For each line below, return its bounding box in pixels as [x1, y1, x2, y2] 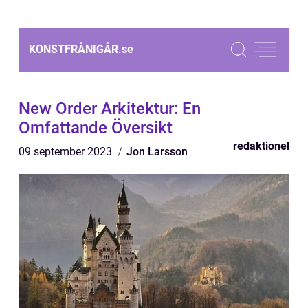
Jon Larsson [126, 145, 188, 158]
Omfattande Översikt [19, 118, 173, 137]
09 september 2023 [19, 145, 115, 158]
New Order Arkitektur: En [19, 99, 201, 118]
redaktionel [233, 140, 289, 153]
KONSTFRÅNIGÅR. [29, 43, 122, 56]
